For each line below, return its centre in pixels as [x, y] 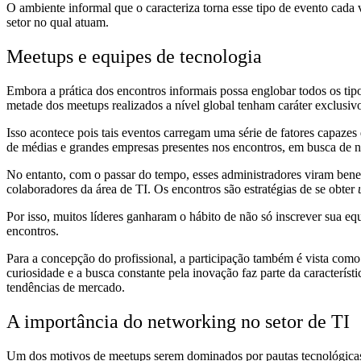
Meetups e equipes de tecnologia [134, 57]
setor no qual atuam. [58, 23]
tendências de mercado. [66, 287]
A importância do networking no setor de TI [178, 321]
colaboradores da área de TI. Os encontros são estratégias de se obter [182, 189]
